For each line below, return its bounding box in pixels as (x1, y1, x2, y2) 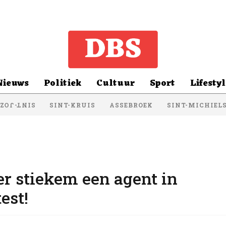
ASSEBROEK (109, 100, 153, 109)
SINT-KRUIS (49, 100, 95, 109)
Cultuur (96, 75, 135, 91)
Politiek (43, 75, 81, 91)
